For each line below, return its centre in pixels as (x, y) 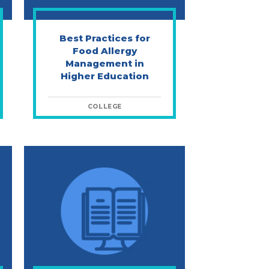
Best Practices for (104, 38)
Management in (104, 63)
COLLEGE (104, 107)
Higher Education (104, 76)
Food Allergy (104, 51)
